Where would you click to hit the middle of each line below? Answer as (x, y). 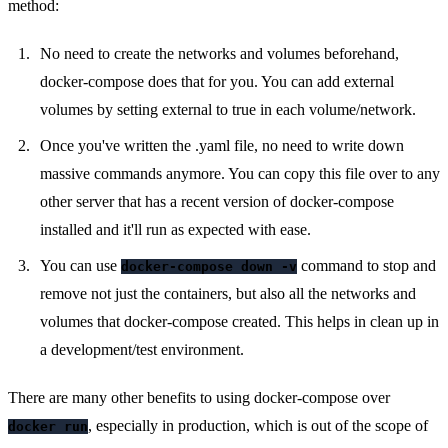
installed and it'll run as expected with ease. (175, 230)
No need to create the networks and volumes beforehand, (219, 54)
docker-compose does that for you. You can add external (217, 82)
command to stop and (366, 266)
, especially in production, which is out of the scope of (258, 426)
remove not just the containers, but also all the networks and (228, 294)
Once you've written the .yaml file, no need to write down (222, 146)
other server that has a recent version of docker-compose (217, 202)
